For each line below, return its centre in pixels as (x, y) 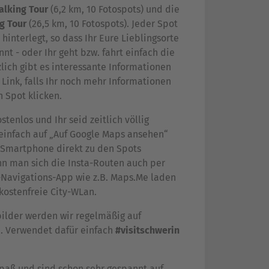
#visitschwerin (147, 231)
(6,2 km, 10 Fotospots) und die (114, 10)
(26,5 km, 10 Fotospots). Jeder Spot (102, 24)
